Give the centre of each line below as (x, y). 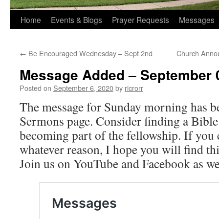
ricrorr (134, 88)
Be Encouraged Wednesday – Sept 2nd (89, 53)
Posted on (35, 88)
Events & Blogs (77, 20)
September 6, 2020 (83, 88)
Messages (197, 20)
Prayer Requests (141, 20)
